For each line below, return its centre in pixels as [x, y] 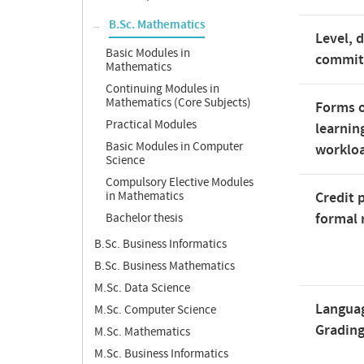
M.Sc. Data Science [142, 288]
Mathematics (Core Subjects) [178, 103]
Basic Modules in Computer [174, 147]
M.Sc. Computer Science [155, 310]
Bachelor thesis [144, 218]
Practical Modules [151, 125]
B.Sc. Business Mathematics [165, 266]
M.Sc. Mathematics [142, 332]
